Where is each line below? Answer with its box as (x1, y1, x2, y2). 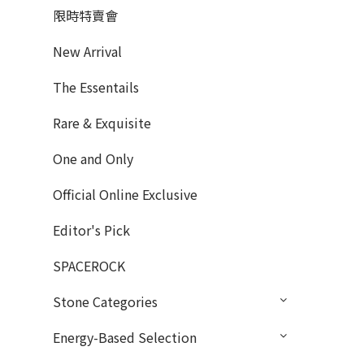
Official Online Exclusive (53, 184, 197, 205)
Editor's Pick (53, 220, 130, 240)
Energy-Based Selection (53, 327, 197, 348)
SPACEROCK (53, 256, 125, 276)
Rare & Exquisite (53, 113, 151, 133)
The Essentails (53, 77, 139, 97)
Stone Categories (53, 292, 158, 312)
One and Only (53, 149, 133, 169)
